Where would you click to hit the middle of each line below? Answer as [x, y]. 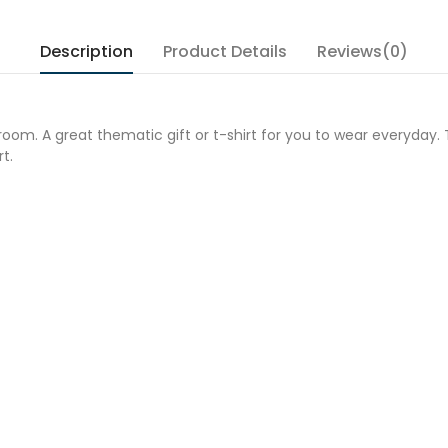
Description [86, 51]
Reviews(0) [362, 51]
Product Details [225, 51]
